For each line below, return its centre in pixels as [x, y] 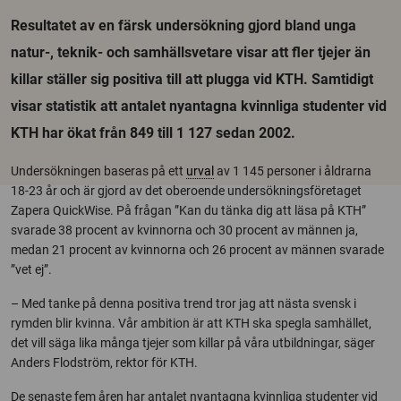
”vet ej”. [31, 269]
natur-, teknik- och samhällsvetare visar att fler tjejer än [191, 52]
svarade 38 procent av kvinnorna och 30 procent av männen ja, [184, 230]
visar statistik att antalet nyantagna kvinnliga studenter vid [199, 106]
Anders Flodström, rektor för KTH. [104, 363]
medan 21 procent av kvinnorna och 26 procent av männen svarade [197, 250]
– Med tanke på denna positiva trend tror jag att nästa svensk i [183, 303]
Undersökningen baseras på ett [98, 171]
